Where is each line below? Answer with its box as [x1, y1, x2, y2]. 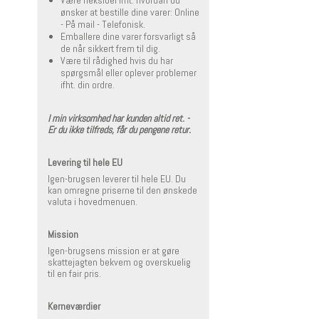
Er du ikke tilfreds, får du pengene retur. [48, 123, 191, 137]
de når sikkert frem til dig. [60, 42, 160, 56]
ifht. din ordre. [60, 78, 115, 92]
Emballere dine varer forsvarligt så [60, 30, 196, 43]
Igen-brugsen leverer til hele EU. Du [48, 172, 186, 186]
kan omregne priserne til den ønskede [48, 184, 197, 197]
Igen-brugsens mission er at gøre [48, 244, 179, 258]
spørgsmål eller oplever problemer [60, 66, 197, 80]
